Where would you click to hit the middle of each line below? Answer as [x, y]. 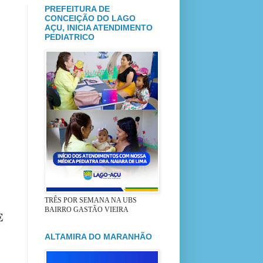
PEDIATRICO [70, 37]
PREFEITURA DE [77, 9]
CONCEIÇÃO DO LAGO [90, 18]
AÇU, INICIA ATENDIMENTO [99, 27]
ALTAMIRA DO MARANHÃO [98, 236]
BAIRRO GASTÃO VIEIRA [87, 209]
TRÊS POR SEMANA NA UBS [91, 200]
